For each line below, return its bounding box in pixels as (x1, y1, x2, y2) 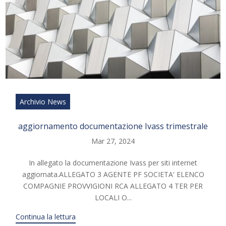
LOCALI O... (94, 192, 132, 202)
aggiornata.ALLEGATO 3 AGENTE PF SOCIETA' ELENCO (22, 169, 204, 179)
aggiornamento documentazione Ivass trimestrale (18, 120, 208, 132)
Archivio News (20, 96, 67, 106)
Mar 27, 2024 (91, 136, 135, 146)
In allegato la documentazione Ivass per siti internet (29, 157, 197, 167)
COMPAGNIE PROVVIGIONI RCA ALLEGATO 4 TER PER (23, 181, 203, 191)
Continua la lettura (16, 211, 76, 221)
